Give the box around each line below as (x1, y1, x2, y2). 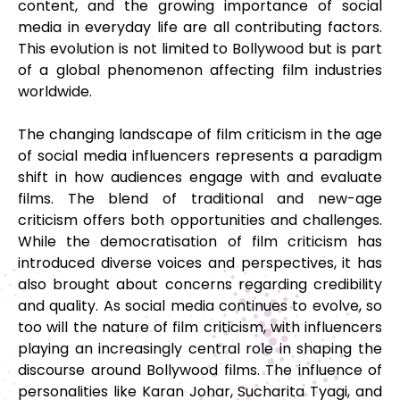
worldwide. (18, 81, 99, 103)
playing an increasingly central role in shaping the (18, 338, 382, 360)
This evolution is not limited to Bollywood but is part (18, 38, 382, 60)
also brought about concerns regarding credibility (18, 274, 382, 296)
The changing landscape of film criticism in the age (18, 124, 382, 146)
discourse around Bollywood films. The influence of (18, 360, 382, 381)
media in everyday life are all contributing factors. (18, 17, 382, 38)
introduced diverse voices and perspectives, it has (18, 253, 382, 274)
